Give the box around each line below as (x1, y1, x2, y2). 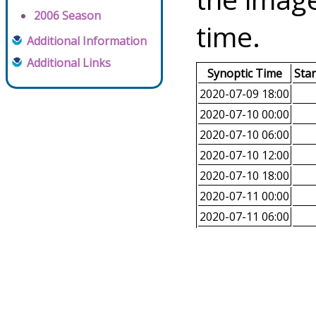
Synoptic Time (207, 66, 282, 82)
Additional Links (27, 55, 111, 71)
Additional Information (27, 33, 147, 49)
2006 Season (34, 8, 101, 24)
